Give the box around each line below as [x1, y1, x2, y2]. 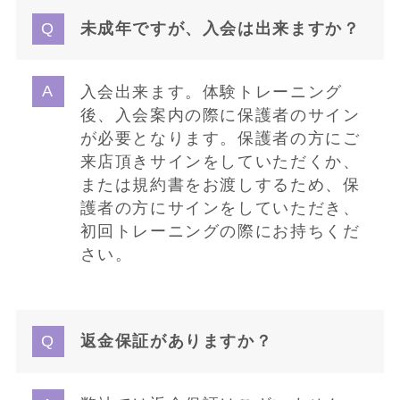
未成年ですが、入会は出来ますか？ [79, 20, 361, 38]
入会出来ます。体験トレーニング [79, 82, 343, 101]
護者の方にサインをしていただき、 [79, 198, 361, 217]
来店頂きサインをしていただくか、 [79, 152, 361, 171]
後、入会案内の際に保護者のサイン [79, 105, 361, 124]
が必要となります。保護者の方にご [79, 129, 361, 147]
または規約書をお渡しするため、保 [79, 175, 361, 194]
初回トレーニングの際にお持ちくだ [79, 221, 361, 240]
